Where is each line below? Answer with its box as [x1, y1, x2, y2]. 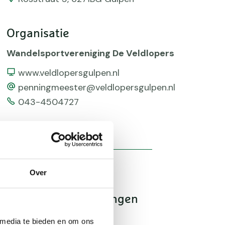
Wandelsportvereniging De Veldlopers [7, 47, 175, 59]
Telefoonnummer [6, 94, 77, 106]
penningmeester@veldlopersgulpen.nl [18, 81, 176, 93]
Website [6, 65, 41, 77]
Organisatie [7, 28, 70, 40]
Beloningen [73, 193, 138, 205]
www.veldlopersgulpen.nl [18, 67, 120, 79]
